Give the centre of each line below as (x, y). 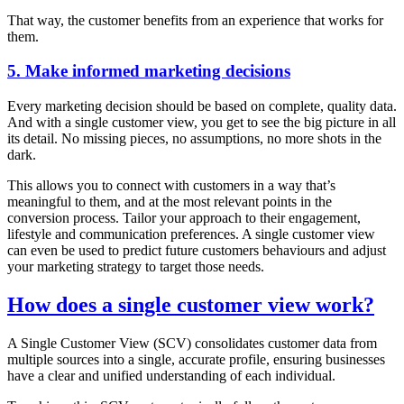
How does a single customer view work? (191, 305)
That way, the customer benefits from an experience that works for (195, 20)
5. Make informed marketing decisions (149, 71)
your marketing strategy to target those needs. (136, 267)
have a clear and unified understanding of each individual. (171, 375)
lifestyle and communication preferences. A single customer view (191, 234)
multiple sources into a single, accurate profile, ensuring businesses (196, 359)
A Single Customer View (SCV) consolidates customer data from (192, 343)
